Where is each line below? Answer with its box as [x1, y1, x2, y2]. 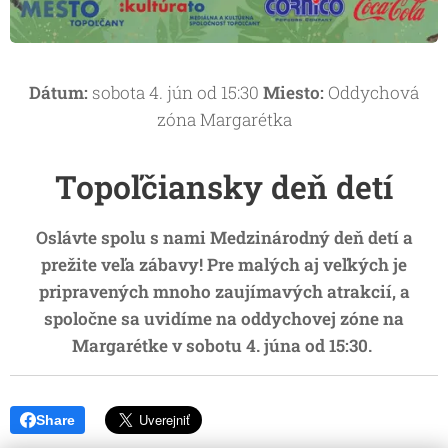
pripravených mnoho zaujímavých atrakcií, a [38, 279, 410, 303]
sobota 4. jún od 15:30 [88, 80, 263, 104]
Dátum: [29, 80, 88, 104]
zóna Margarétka [156, 107, 292, 131]
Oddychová [324, 80, 419, 104]
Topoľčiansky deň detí [55, 164, 393, 208]
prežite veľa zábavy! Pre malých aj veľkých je [41, 252, 407, 276]
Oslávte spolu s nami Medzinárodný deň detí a [35, 225, 413, 249]
